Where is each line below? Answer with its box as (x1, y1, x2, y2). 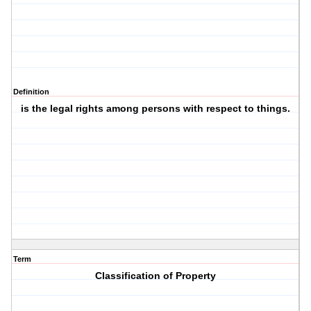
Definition (13, 87, 49, 96)
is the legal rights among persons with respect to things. (21, 103, 291, 115)
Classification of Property (95, 270, 217, 282)
